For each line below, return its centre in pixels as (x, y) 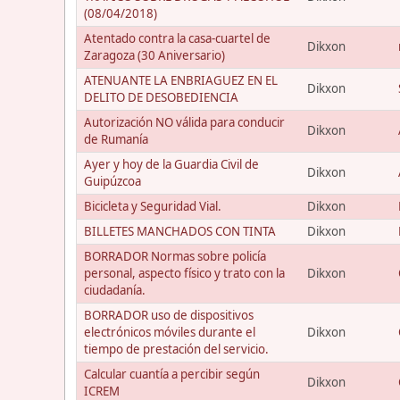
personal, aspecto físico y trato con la (184, 273)
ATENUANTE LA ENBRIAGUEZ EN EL (181, 80)
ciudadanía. (115, 290)
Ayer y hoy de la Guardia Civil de (171, 164)
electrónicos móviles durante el (170, 332)
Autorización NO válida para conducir (184, 122)
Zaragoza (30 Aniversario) (154, 55)
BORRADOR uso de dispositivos (169, 315)
